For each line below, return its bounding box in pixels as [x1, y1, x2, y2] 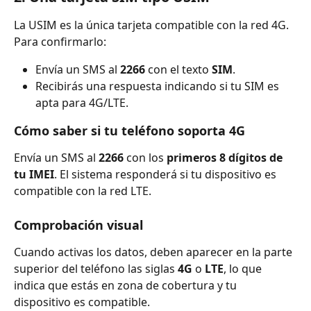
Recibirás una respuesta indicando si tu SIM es [35, 78, 282, 94]
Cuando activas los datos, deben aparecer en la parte [14, 244, 295, 260]
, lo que [224, 260, 264, 276]
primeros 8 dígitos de [167, 150, 285, 166]
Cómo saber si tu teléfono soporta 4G [14, 122, 245, 140]
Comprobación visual [14, 216, 143, 233]
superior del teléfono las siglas [14, 260, 178, 276]
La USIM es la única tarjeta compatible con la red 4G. [14, 17, 289, 33]
